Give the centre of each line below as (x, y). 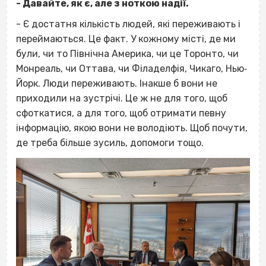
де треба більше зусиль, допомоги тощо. (110, 143)
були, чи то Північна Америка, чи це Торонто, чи (127, 54)
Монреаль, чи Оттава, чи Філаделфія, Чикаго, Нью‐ (132, 69)
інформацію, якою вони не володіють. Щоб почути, (132, 128)
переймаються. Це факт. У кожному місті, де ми (126, 39)
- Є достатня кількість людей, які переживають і (128, 24)
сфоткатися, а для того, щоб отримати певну (121, 113)
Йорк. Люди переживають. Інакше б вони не (117, 84)
